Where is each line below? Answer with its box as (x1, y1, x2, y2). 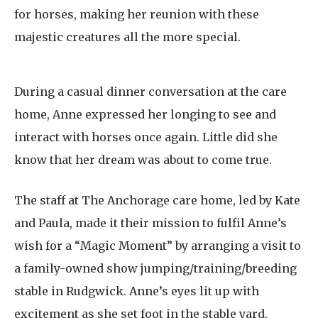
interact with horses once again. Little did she (14, 130, 278, 145)
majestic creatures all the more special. (14, 30, 241, 45)
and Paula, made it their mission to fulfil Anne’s (14, 216, 287, 231)
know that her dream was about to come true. (14, 153, 272, 168)
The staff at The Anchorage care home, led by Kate (14, 193, 300, 208)
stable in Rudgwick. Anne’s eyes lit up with (14, 284, 259, 299)
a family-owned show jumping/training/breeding (14, 261, 297, 276)
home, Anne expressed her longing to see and (14, 107, 276, 122)
